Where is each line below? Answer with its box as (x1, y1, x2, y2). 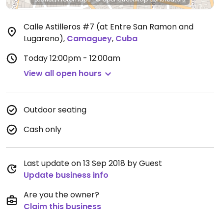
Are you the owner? (24, 189, 99, 200)
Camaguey (67, 33, 112, 44)
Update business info (24, 169, 109, 181)
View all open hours (24, 68, 102, 79)
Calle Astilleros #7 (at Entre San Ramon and (24, 21, 193, 32)
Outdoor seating (24, 104, 86, 115)
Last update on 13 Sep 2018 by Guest (24, 158, 162, 169)
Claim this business (24, 201, 101, 212)
